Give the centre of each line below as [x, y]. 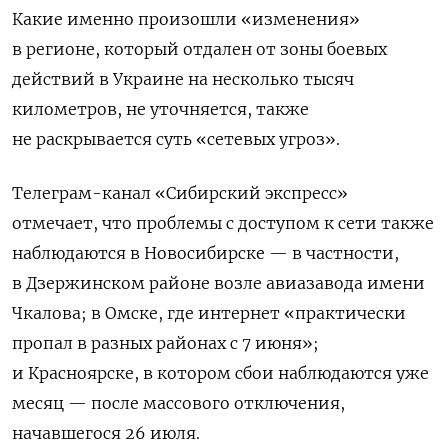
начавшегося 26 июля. [106, 433]
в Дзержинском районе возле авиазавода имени [218, 283]
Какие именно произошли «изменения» [186, 19]
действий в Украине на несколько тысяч [183, 79]
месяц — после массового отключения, [178, 403]
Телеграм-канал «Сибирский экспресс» [180, 193]
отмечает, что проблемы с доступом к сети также [223, 223]
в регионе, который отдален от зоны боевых [199, 49]
